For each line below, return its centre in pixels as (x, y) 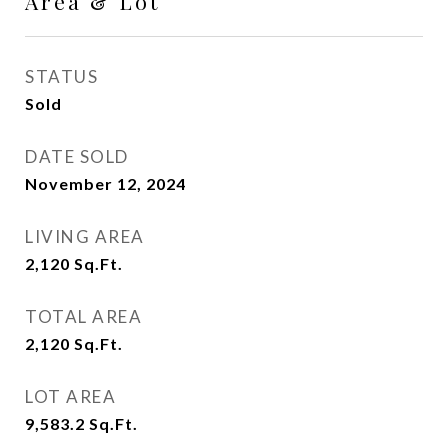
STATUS (61, 76)
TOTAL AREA (83, 316)
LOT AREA (70, 396)
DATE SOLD (77, 156)
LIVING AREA (85, 236)
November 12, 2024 (105, 183)
